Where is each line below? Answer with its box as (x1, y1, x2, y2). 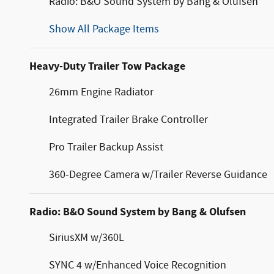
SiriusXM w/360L (49, 231, 124, 245)
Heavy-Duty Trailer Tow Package (29, 59, 185, 74)
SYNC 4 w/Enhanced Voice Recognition (49, 258, 226, 273)
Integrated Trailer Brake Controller (49, 113, 208, 127)
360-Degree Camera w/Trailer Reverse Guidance (49, 168, 267, 182)
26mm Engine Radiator (49, 85, 154, 100)
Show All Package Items (49, 22, 159, 37)
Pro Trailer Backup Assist (49, 140, 163, 155)
